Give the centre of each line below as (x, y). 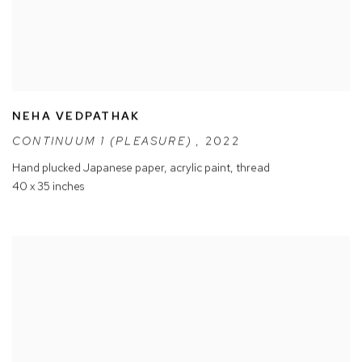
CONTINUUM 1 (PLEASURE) (104, 142)
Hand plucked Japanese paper (88, 168)
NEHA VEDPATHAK (76, 116)
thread (253, 168)
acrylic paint (200, 168)
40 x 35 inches (48, 186)
